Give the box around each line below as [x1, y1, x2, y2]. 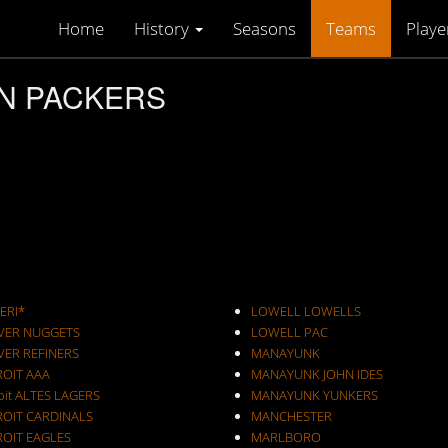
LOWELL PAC [250, 323, 328, 341]
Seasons [233, 17, 296, 40]
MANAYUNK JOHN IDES [322, 365, 383, 383]
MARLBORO [250, 428, 321, 446]
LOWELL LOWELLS [250, 302, 361, 320]
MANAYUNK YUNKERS [250, 386, 378, 404]
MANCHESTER [250, 407, 332, 425]
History [134, 17, 193, 40]
